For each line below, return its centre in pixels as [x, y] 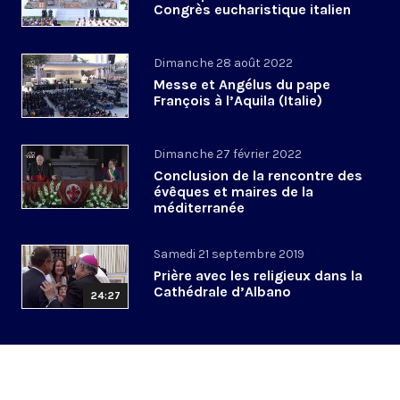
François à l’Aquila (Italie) [238, 101]
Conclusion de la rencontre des [258, 176]
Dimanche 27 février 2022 [228, 154]
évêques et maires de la [233, 192]
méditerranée [199, 208]
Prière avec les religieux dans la [258, 276]
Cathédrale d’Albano [222, 292]
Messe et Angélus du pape [242, 85]
